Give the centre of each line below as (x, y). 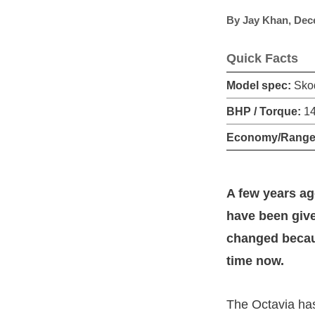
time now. (255, 261)
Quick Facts (262, 58)
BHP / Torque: (264, 111)
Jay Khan (265, 20)
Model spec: (259, 85)
